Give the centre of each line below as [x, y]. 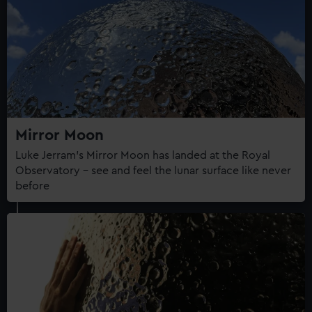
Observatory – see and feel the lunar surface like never [153, 170]
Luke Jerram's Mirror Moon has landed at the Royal [143, 155]
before [32, 186]
